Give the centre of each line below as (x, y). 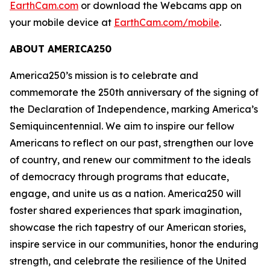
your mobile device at (62, 22)
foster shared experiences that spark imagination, (126, 210)
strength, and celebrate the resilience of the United (128, 261)
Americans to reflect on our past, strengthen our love (132, 143)
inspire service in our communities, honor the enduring (134, 244)
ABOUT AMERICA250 (61, 49)
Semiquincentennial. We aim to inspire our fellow (122, 126)
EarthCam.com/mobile (167, 22)
